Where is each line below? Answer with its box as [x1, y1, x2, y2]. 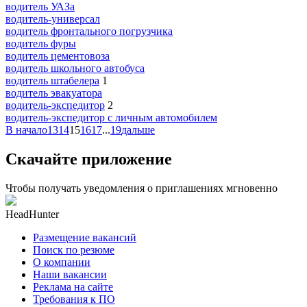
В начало [5, 123, 47, 136]
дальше [121, 123, 155, 136]
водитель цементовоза [5, 49, 110, 62]
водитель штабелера [5, 74, 99, 86]
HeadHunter [5, 208, 59, 220]
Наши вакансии [33, 268, 107, 280]
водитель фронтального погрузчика [5, 25, 173, 37]
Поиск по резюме [33, 243, 114, 256]
